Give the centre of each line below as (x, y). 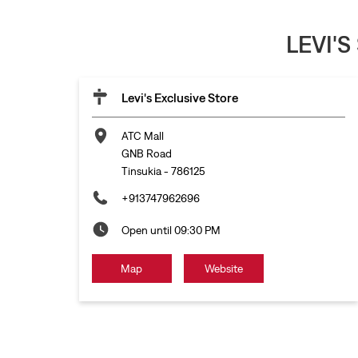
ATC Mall (142, 136)
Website (223, 269)
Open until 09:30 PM (171, 231)
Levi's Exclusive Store (179, 98)
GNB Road (146, 154)
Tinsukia (141, 171)
